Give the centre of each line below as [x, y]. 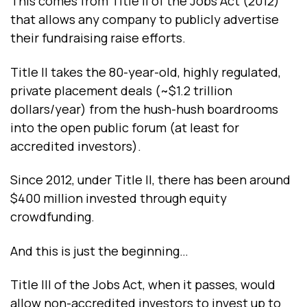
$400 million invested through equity [119, 198]
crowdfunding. [52, 217]
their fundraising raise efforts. [98, 38]
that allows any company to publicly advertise [145, 20]
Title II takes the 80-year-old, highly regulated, [146, 72]
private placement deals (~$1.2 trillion [121, 90]
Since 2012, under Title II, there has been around [150, 180]
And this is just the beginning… [99, 250]
